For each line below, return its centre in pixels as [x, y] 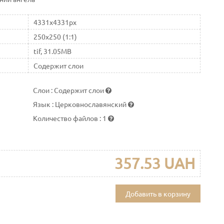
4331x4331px [55, 22]
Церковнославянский [92, 104]
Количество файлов [66, 118]
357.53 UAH [154, 163]
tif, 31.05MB [52, 51]
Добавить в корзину [158, 193]
